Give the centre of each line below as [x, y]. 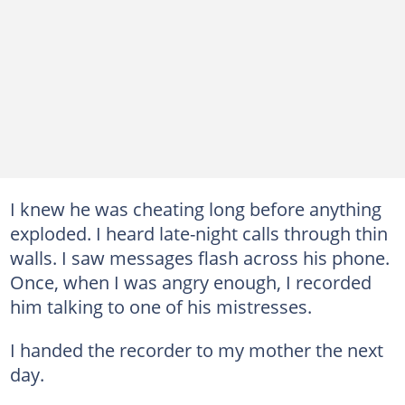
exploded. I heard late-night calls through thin [198, 233]
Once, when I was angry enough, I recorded [190, 282]
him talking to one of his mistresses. [160, 306]
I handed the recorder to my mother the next [196, 349]
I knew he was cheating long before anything [195, 208]
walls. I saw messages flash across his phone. [199, 257]
